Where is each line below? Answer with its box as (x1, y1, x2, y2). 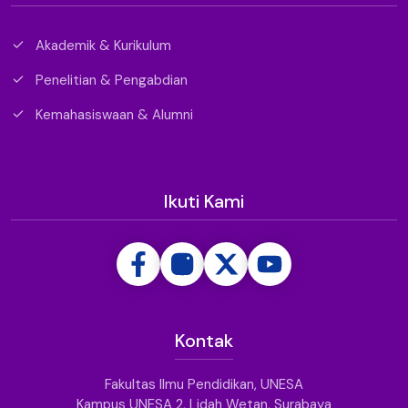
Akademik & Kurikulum (32, 36, 171, 55)
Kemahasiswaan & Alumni (32, 105, 193, 124)
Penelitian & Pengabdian (32, 70, 188, 89)
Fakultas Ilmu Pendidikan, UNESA (105, 374, 303, 393)
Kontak (175, 328, 233, 352)
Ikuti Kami (164, 189, 244, 213)
